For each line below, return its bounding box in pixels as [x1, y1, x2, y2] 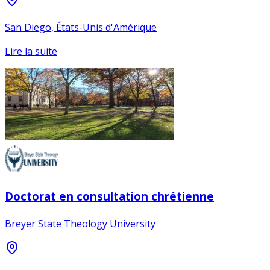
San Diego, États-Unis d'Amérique [5, 20, 157, 34]
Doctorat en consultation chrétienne [5, 188, 214, 204]
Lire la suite [5, 45, 57, 58]
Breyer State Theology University [5, 216, 155, 230]
